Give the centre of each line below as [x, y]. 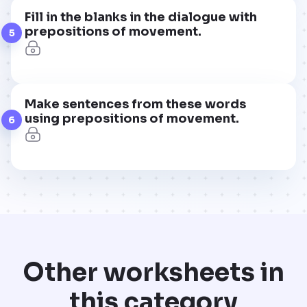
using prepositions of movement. [132, 118]
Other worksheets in [153, 273]
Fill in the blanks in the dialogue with [141, 17]
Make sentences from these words [135, 104]
